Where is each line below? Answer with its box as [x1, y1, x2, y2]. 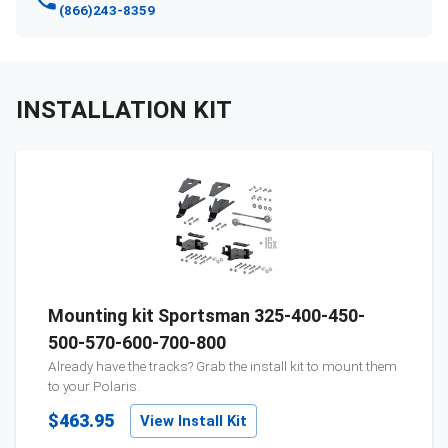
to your [48, 378, 93, 395]
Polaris [93, 378, 137, 395]
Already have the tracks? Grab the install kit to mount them [48, 358, 397, 375]
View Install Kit [140, 412, 247, 431]
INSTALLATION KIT [16, 96, 232, 125]
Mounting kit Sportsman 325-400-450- [48, 305, 365, 327]
